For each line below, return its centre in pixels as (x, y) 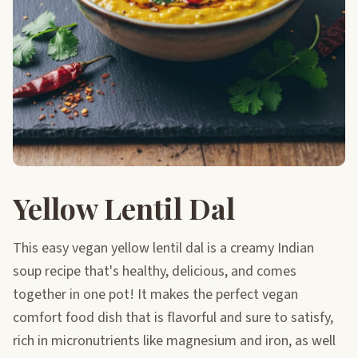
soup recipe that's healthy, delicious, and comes (155, 271)
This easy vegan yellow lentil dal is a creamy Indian (163, 248)
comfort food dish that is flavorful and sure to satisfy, (173, 317)
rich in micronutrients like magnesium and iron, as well (174, 340)
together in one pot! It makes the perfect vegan (155, 294)
